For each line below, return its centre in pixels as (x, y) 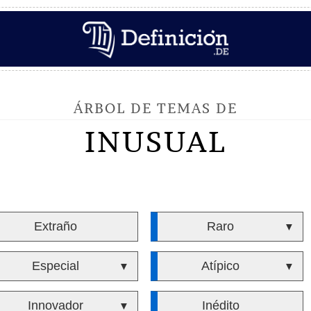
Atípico (221, 266)
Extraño (55, 226)
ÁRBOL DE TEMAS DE (155, 108)
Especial (55, 266)
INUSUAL (155, 142)
